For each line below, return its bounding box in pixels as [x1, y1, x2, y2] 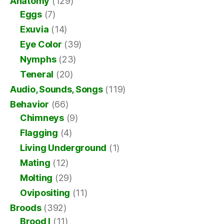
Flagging [20, 127, 58, 138]
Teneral [20, 68, 54, 79]
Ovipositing [20, 187, 70, 198]
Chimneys [20, 112, 64, 123]
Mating [20, 157, 50, 168]
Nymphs [20, 53, 56, 64]
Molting [20, 172, 53, 183]
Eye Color [20, 38, 62, 49]
